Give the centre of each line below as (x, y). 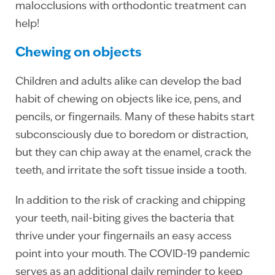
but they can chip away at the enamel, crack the (133, 153)
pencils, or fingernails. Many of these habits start (135, 117)
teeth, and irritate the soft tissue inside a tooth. (132, 171)
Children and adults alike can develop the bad (128, 82)
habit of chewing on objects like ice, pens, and (128, 99)
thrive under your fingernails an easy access (123, 236)
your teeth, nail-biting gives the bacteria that (125, 219)
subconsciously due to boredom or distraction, (132, 135)
